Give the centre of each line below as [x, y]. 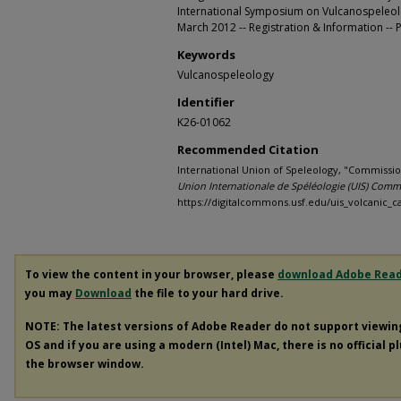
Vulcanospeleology [226, 75]
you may [50, 293]
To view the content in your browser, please [151, 274]
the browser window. [85, 363]
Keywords [206, 55]
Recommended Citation [248, 149]
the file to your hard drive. [208, 293]
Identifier [206, 102]
